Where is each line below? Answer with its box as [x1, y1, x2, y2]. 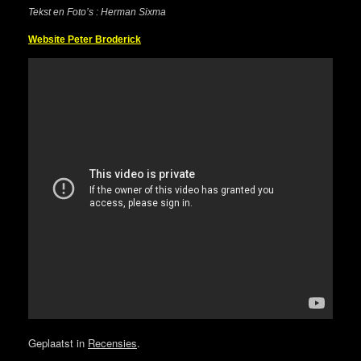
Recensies [88, 334, 137, 351]
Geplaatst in [28, 334, 88, 351]
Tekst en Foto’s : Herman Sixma [28, 6, 166, 19]
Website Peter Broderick [28, 34, 141, 46]
